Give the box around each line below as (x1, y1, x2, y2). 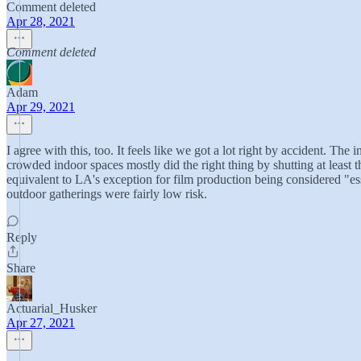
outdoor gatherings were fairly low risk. (6, 187, 207, 201)
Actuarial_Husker (6, 301, 97, 315)
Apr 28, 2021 (6, 15, 75, 28)
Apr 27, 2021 (6, 316, 75, 330)
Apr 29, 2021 (6, 100, 75, 114)
